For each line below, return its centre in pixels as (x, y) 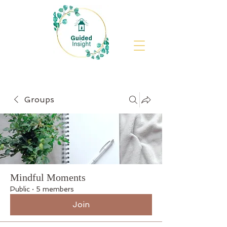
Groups (39, 100)
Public (20, 189)
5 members (55, 189)
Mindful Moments (48, 177)
